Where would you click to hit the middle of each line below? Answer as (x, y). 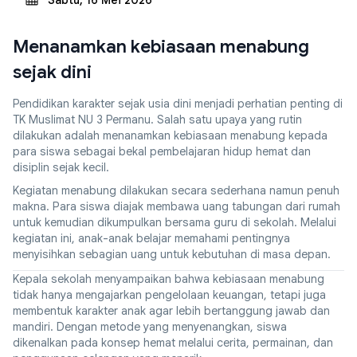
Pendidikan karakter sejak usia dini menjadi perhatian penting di (178, 103)
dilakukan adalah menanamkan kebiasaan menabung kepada (170, 135)
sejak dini (52, 72)
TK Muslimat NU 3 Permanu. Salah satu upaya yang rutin (157, 119)
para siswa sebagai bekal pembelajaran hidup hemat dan (162, 151)
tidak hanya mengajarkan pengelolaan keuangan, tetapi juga (169, 294)
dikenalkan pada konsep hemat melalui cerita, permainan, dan (173, 342)
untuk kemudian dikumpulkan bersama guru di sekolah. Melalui (175, 223)
